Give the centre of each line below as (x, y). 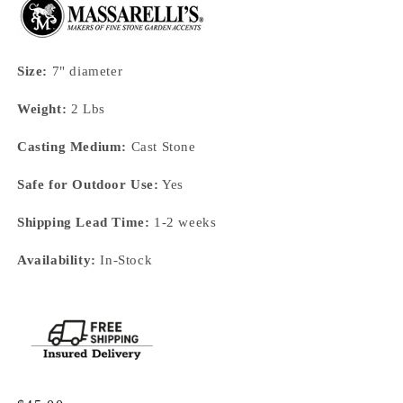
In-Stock (124, 260)
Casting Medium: (72, 146)
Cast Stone (161, 146)
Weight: (42, 108)
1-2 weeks (183, 222)
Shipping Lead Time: (84, 222)
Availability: (57, 260)
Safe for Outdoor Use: (88, 184)
